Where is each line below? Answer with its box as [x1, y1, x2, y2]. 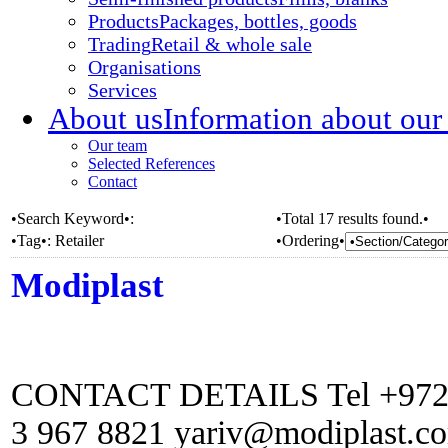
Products [88, 10, 159, 32]
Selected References [88, 155, 215, 172]
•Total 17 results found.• [276, 210, 429, 227]
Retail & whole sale [151, 33, 312, 55]
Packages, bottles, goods [159, 10, 357, 32]
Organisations [88, 56, 201, 78]
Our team [88, 137, 147, 154]
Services [88, 79, 157, 101]
